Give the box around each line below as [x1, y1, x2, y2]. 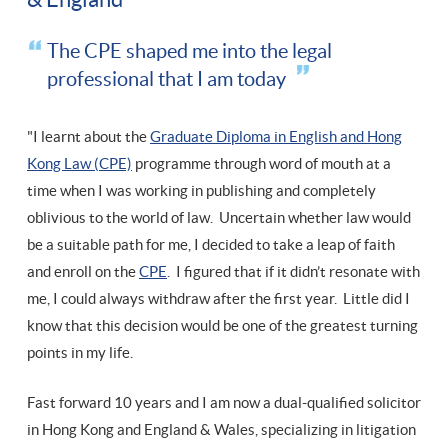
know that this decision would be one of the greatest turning [27, 317, 418, 335]
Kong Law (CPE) [27, 155, 132, 173]
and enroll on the [27, 263, 139, 281]
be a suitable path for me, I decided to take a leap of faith [27, 236, 395, 254]
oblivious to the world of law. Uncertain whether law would [27, 209, 411, 227]
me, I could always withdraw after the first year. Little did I [27, 290, 410, 308]
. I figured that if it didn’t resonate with [167, 263, 420, 281]
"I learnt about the [27, 128, 150, 146]
